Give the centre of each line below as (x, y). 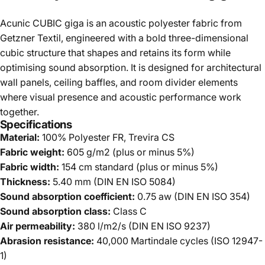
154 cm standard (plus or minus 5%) (139, 167)
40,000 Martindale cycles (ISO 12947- (178, 240)
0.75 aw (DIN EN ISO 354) (193, 196)
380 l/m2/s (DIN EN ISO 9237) (143, 226)
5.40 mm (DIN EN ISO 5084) (113, 181)
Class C (129, 211)
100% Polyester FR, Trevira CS (107, 137)
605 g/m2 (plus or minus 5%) (130, 152)
